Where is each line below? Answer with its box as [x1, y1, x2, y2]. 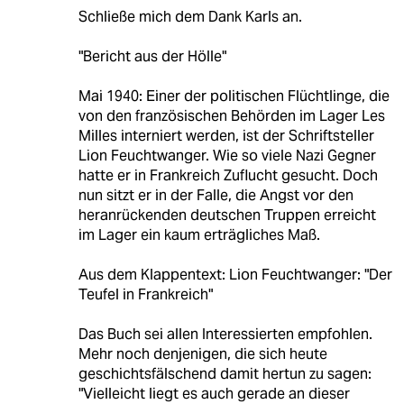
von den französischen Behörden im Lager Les [78, 106, 385, 126]
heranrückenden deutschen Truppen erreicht [78, 206, 376, 225]
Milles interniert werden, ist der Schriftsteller [78, 126, 374, 146]
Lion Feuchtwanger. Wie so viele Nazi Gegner [78, 146, 376, 166]
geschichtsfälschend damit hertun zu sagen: [78, 364, 372, 384]
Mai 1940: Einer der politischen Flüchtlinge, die [78, 87, 390, 106]
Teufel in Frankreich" [78, 285, 213, 305]
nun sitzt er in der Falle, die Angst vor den [78, 186, 353, 206]
